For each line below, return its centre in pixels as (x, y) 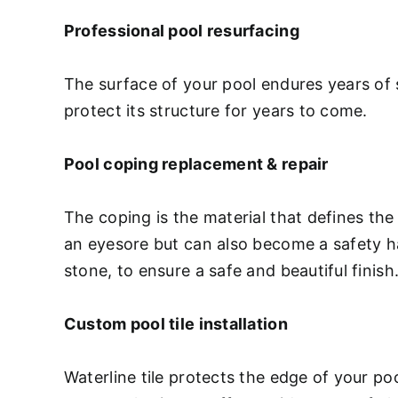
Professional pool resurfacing (181, 30)
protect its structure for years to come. (215, 110)
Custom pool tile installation (175, 323)
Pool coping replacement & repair (196, 163)
